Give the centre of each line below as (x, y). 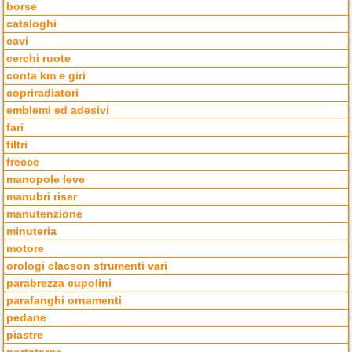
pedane (27, 318)
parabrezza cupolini (59, 284)
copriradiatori (43, 93)
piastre (25, 335)
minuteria (32, 232)
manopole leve (46, 180)
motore (26, 249)
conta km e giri (46, 76)
